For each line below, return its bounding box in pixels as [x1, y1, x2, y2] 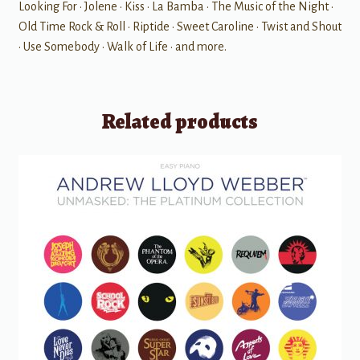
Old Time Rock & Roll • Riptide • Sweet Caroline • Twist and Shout [18, 20, 342, 34]
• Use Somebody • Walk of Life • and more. [18, 40, 227, 54]
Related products [102, 107, 258, 136]
